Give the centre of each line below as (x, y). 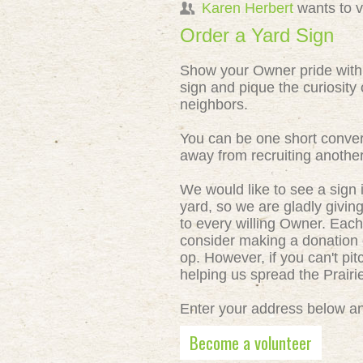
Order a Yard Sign (257, 35)
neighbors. (214, 105)
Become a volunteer (251, 342)
